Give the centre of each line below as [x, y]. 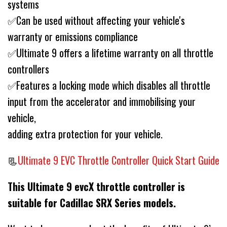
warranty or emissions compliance [73, 37]
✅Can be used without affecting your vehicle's [96, 21]
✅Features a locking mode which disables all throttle [109, 85]
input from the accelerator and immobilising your [102, 102]
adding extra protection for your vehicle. [86, 134]
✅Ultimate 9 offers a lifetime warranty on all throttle [110, 53]
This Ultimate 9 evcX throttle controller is [96, 187]
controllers [28, 69]
